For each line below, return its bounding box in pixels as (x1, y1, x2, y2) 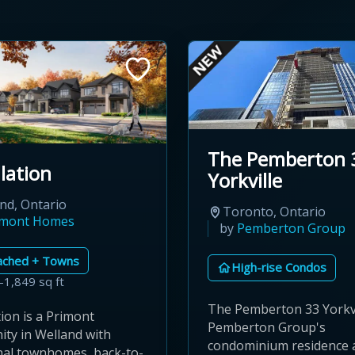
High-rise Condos (231, 259, 326, 276)
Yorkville (208, 166, 282, 193)
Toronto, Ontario (223, 202, 326, 220)
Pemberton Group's (208, 318, 326, 336)
